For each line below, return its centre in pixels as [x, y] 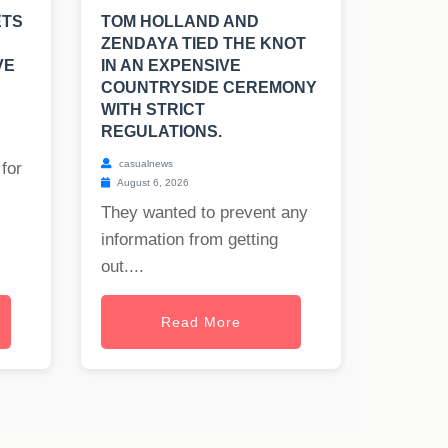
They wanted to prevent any [204, 213]
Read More [201, 322]
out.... [122, 267]
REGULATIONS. [161, 132]
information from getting [189, 240]
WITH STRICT [153, 110]
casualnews [144, 164]
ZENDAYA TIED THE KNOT [203, 44]
